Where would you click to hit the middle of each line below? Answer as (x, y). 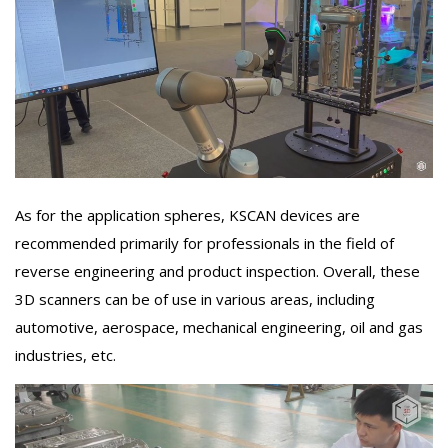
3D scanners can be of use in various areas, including (195, 298)
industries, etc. (65, 354)
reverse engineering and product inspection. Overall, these (217, 270)
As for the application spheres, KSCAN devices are (187, 214)
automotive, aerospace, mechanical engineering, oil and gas (219, 326)
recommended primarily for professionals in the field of (204, 242)
